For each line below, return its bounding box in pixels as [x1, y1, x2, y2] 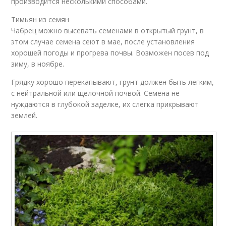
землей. [11, 110, 38, 121]
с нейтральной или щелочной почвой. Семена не [11, 88, 180, 98]
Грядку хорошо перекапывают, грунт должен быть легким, [11, 77, 214, 87]
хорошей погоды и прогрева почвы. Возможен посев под [11, 48, 209, 58]
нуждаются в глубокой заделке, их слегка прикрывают [11, 99, 199, 109]
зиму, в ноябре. [11, 59, 65, 69]
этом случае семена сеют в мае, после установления [11, 37, 195, 47]
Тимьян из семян [11, 15, 70, 25]
